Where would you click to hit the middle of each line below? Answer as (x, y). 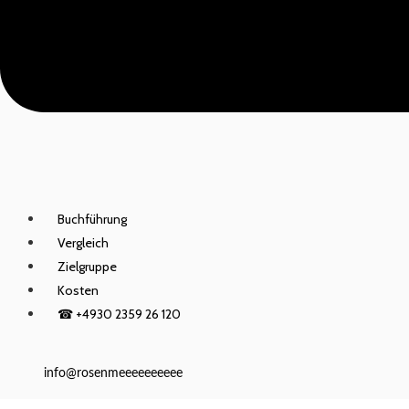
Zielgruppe (87, 267)
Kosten (78, 291)
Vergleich (83, 243)
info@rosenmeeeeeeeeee (113, 374)
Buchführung (92, 220)
